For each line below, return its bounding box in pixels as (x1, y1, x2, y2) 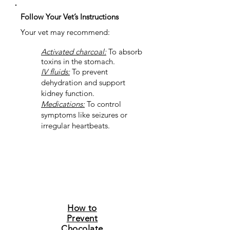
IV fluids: (41, 67, 70, 76)
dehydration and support (41, 78, 125, 87)
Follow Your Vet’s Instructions (21, 12, 119, 22)
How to (67, 203, 97, 213)
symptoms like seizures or (41, 110, 127, 120)
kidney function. (41, 88, 94, 98)
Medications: (41, 99, 85, 109)
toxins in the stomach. (41, 56, 115, 66)
